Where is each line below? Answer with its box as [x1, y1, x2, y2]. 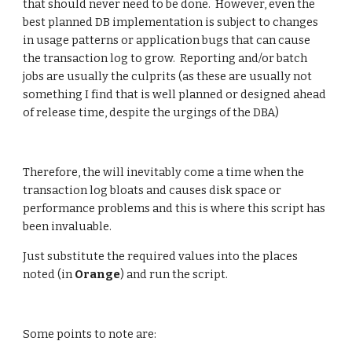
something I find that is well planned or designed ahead [23, 87, 327, 101]
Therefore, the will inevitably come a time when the [23, 165, 305, 179]
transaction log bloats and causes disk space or [23, 183, 282, 197]
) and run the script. [120, 267, 229, 281]
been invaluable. [23, 219, 115, 233]
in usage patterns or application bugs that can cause [23, 33, 311, 47]
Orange [75, 267, 121, 281]
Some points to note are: [23, 327, 157, 341]
